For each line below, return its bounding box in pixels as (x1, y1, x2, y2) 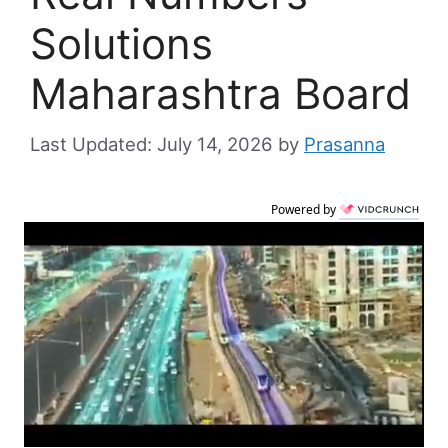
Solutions (30, 18, 213, 70)
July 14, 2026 (157, 133, 273, 156)
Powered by (271, 201, 339, 219)
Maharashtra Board (30, 68, 411, 120)
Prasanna (304, 133, 385, 156)
